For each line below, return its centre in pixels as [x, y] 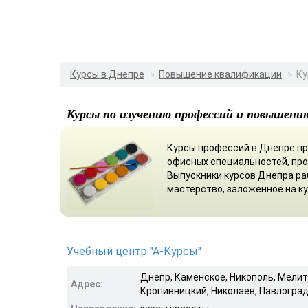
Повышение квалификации [220, 74]
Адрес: [87, 284]
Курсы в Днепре [107, 74]
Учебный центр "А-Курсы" [134, 251]
